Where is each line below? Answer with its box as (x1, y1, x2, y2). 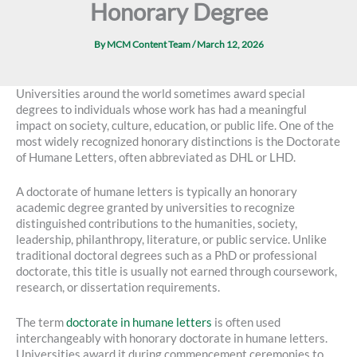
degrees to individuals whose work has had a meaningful (16, 102, 307, 116)
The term (16, 315, 66, 329)
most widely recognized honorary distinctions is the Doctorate (16, 134, 340, 148)
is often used (212, 315, 280, 329)
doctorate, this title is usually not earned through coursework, (16, 265, 337, 279)
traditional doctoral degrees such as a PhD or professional (16, 249, 317, 263)
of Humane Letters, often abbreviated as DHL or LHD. (16, 150, 296, 164)
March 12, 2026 (196, 38, 264, 51)
